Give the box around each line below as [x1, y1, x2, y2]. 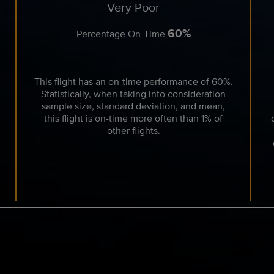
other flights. [106, 124, 160, 138]
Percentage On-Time [76, 27, 168, 41]
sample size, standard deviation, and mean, [42, 99, 226, 113]
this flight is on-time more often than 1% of [44, 111, 223, 125]
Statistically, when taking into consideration [41, 87, 226, 101]
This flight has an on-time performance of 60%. [34, 75, 233, 89]
